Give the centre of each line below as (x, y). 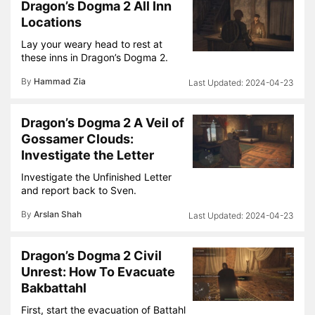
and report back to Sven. (79, 190)
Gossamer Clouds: (77, 139)
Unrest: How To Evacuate (98, 272)
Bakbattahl (54, 288)
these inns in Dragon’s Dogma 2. (95, 57)
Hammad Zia (60, 81)
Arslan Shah (58, 214)
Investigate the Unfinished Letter (96, 177)
